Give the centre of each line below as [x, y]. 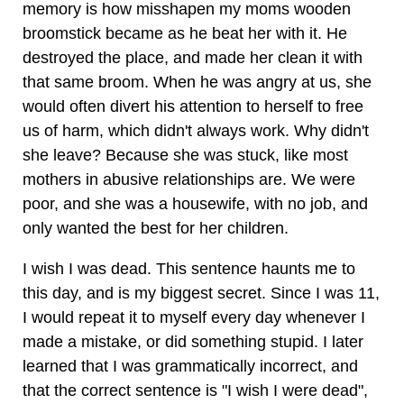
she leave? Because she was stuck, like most [185, 155]
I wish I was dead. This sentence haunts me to [189, 269]
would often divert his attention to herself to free [193, 106]
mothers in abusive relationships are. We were [189, 179]
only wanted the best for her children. [156, 228]
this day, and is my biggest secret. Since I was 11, [201, 293]
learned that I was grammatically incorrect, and [190, 366]
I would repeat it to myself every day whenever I [194, 317]
